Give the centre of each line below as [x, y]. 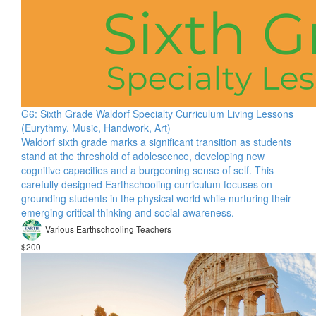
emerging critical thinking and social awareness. [128, 212]
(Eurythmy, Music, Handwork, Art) [96, 128]
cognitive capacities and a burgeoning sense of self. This [147, 170]
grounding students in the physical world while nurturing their [156, 198]
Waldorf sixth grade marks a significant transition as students [156, 142]
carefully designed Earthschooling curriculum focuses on [147, 184]
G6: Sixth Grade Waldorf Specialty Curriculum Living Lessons [157, 114]
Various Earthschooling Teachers [108, 229]
